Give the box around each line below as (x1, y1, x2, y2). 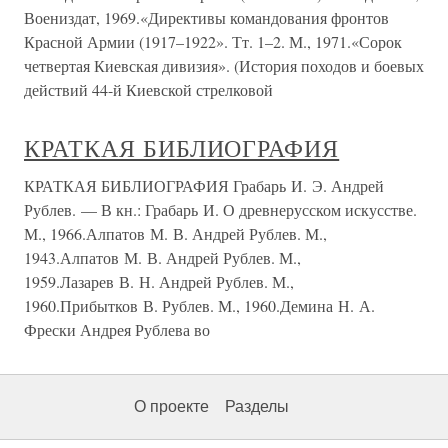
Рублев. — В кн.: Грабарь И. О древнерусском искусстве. (24, 199, 417, 220)
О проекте (134, 398, 209, 415)
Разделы (225, 398, 289, 415)
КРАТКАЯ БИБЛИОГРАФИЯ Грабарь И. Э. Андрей (24, 175, 384, 196)
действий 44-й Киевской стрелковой (24, 79, 273, 100)
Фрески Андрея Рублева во (24, 319, 210, 340)
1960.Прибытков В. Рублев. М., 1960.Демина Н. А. (24, 295, 375, 316)
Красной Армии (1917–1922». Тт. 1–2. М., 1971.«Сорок (24, 31, 402, 52)
